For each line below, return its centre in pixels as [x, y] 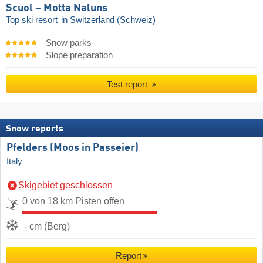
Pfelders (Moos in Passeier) [73, 148]
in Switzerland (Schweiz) [108, 20]
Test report [129, 84]
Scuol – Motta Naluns [57, 8]
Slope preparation [79, 55]
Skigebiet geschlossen [65, 185]
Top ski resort [33, 20]
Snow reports [35, 129]
